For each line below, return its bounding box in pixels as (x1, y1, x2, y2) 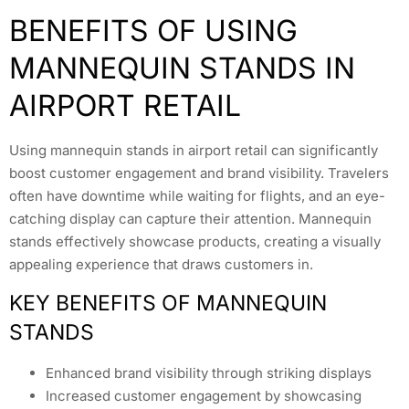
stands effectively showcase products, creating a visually (9, 232, 381, 250)
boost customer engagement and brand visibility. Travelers (9, 163, 389, 182)
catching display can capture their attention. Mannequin (9, 209, 372, 227)
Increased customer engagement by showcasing (46, 387, 362, 405)
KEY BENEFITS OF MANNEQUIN (9, 290, 327, 317)
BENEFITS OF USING (9, 12, 298, 48)
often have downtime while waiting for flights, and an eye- (9, 186, 385, 204)
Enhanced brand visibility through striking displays (46, 364, 372, 383)
